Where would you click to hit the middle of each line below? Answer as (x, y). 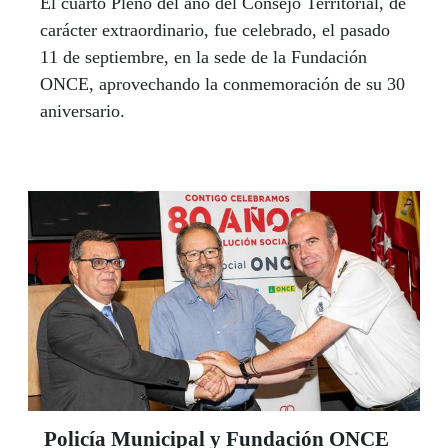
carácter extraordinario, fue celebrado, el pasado (215, 29)
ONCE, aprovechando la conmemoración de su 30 (222, 83)
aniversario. (82, 110)
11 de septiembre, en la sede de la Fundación (203, 56)
